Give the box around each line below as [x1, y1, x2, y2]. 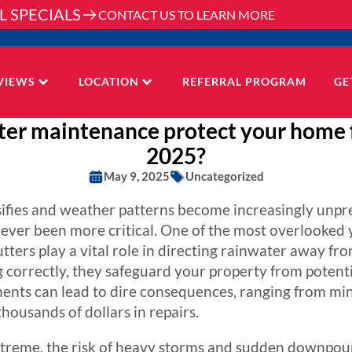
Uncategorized [185, 168, 264, 183]
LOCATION [78, 75, 139, 89]
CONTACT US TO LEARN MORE [98, 6, 275, 22]
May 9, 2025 [104, 168, 170, 183]
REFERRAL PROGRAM [181, 75, 306, 89]
